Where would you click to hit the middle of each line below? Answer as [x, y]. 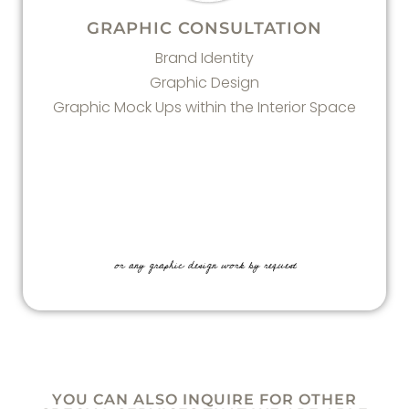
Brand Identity [204, 58]
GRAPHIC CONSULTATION [204, 28]
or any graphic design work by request [204, 265]
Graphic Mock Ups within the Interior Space [204, 107]
